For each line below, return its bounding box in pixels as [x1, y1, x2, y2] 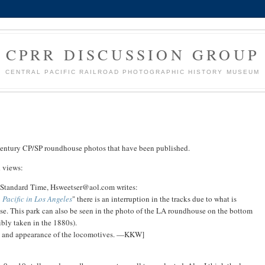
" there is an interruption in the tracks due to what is [72, 193, 237, 204]
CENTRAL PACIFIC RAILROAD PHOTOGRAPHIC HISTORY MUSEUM [5, 68, 260, 75]
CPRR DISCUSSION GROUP [5, 44, 260, 64]
